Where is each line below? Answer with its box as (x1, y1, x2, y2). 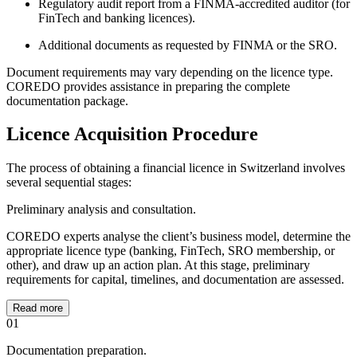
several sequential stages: (6, 175, 131, 190)
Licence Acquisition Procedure (6, 124, 258, 145)
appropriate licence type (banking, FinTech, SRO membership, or (6, 244, 335, 258)
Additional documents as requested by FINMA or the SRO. (38, 37, 337, 52)
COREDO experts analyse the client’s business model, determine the (6, 229, 351, 244)
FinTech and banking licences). (38, 10, 195, 25)
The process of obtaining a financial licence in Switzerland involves (6, 161, 345, 175)
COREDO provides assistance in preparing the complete (6, 79, 290, 93)
